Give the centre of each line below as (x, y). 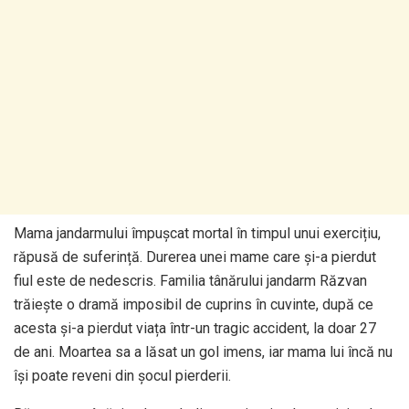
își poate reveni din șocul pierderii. (122, 376)
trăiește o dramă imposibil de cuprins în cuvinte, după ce (194, 305)
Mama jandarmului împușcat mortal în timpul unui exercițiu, (197, 234)
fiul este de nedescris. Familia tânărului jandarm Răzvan (190, 281)
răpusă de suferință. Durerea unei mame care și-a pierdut (195, 257)
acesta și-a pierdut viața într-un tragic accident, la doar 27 (195, 329)
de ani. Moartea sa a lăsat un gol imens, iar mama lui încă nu (203, 352)
